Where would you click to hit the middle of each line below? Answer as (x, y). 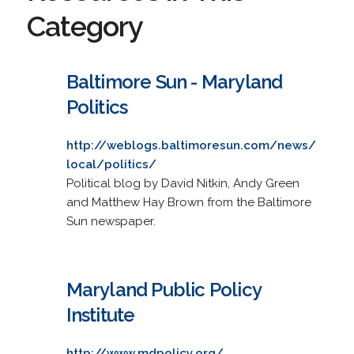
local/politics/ (111, 164)
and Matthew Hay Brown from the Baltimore (188, 202)
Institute (100, 314)
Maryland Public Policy (163, 289)
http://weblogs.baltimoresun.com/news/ (191, 145)
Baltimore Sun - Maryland (174, 81)
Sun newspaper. (111, 221)
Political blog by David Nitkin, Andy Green (183, 183)
